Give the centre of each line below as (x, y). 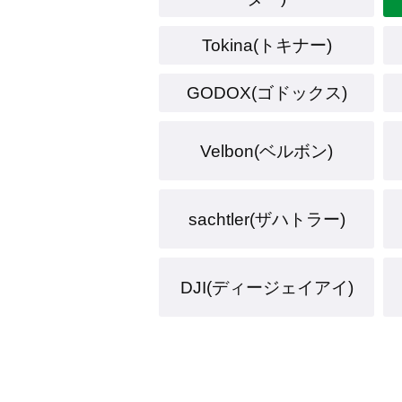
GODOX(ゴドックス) (267, 93)
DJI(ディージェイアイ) (267, 287)
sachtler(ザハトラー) (267, 219)
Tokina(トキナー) (267, 45)
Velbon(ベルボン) (267, 151)
